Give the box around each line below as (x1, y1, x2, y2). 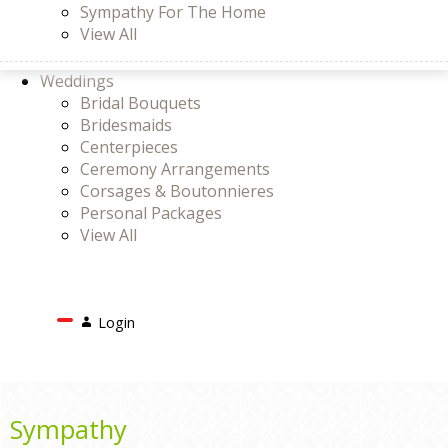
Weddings (40, 70, 114, 92)
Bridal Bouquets (80, 92, 201, 114)
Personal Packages (80, 202, 222, 224)
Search (150, 306, 201, 328)
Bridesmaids (80, 114, 172, 136)
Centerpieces (80, 136, 178, 158)
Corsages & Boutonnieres (80, 180, 274, 202)
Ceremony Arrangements (80, 158, 270, 180)
